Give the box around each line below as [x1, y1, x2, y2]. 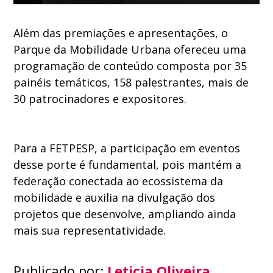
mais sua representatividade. [13, 222, 166, 238]
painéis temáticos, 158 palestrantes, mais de [13, 74, 249, 90]
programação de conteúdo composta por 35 [13, 58, 247, 73]
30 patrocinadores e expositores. [13, 91, 187, 106]
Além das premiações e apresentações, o [13, 25, 229, 40]
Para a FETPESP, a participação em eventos [13, 140, 241, 155]
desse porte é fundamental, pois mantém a [13, 157, 242, 172]
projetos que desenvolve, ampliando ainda [13, 206, 236, 221]
